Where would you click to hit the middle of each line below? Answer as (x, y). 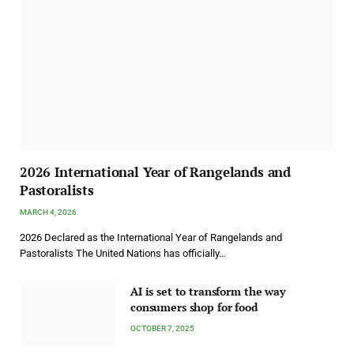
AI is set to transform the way (208, 292)
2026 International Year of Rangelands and (156, 172)
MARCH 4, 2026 (48, 213)
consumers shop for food (194, 307)
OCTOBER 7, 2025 (162, 329)
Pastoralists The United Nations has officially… (123, 254)
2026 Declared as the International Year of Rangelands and (151, 238)
